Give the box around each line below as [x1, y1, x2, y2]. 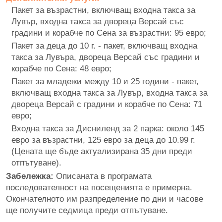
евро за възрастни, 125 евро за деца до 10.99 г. [11, 134, 195, 145]
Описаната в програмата [54, 170, 152, 181]
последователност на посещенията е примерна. [6, 182, 192, 192]
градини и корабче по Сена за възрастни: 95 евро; [11, 27, 206, 38]
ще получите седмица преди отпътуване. [6, 205, 168, 215]
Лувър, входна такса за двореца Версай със [11, 16, 184, 26]
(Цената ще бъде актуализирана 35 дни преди [11, 146, 192, 156]
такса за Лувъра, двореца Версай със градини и [11, 52, 200, 62]
